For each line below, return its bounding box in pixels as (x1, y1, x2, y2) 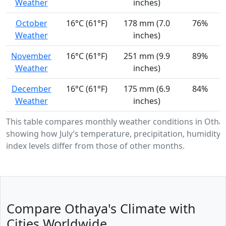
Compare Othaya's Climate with (7, 200, 196, 217)
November (11, 50, 51, 62)
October (15, 18, 47, 29)
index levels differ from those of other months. (6, 140, 185, 152)
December (11, 83, 51, 95)
